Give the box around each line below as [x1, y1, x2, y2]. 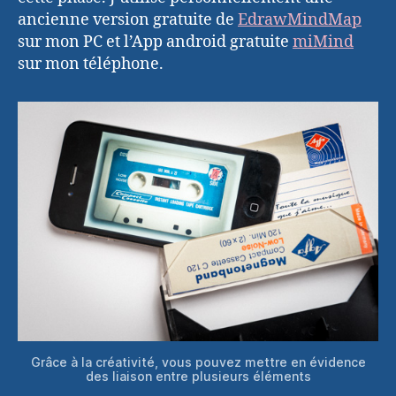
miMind [293, 31, 354, 52]
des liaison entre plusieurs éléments [85, 368, 311, 384]
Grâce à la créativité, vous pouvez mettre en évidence [30, 354, 366, 369]
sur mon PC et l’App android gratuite [18, 31, 293, 52]
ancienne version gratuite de [18, 9, 238, 30]
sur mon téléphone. [18, 53, 164, 74]
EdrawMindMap [238, 9, 362, 30]
